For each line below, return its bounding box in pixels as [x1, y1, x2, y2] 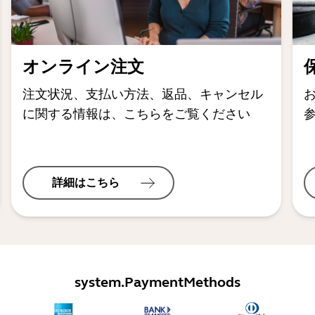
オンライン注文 [22, 57, 144, 77]
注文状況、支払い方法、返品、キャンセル [22, 86, 263, 102]
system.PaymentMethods [75, 274, 240, 291]
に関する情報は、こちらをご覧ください [22, 106, 250, 122]
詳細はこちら [52, 176, 122, 189]
